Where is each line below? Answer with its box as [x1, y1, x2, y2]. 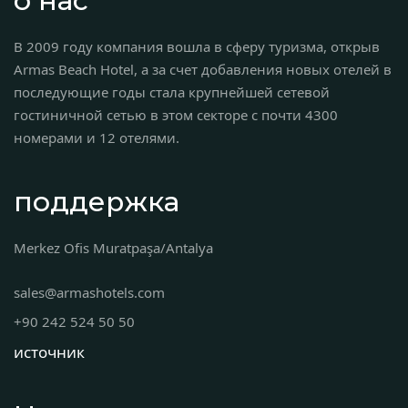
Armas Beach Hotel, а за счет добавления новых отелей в [14, 59, 392, 78]
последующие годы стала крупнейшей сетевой [14, 82, 330, 101]
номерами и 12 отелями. [14, 127, 179, 147]
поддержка [14, 184, 179, 219]
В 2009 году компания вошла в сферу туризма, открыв [14, 36, 380, 56]
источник [14, 341, 85, 362]
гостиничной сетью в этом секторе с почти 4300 [14, 105, 338, 124]
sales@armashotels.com [14, 282, 165, 301]
